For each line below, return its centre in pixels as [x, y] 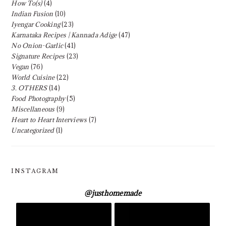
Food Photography [38, 98]
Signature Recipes [38, 56]
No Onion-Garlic [37, 45]
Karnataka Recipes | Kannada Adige [64, 35]
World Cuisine [33, 77]
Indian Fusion [32, 14]
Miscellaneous [33, 109]
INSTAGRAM [35, 171]
